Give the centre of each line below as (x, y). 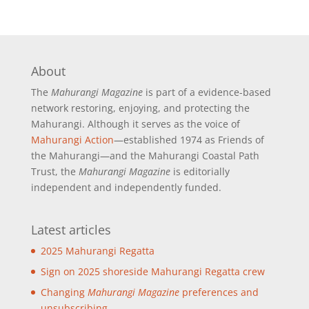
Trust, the (54, 171)
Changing (64, 292)
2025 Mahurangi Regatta (97, 250)
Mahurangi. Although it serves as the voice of (135, 123)
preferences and (219, 292)
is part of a (170, 92)
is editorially (200, 171)
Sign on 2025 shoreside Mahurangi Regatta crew (152, 271)
